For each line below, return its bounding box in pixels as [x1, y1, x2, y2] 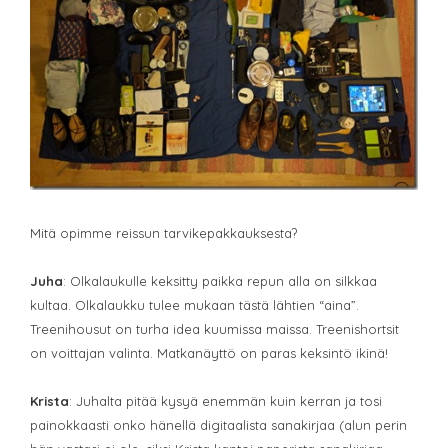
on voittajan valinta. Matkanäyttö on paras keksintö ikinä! [30, 344, 388, 361]
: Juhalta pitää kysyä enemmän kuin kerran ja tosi [69, 392, 382, 409]
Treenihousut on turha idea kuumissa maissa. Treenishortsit [30, 320, 399, 337]
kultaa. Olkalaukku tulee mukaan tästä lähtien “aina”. [30, 296, 359, 313]
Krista [30, 392, 69, 409]
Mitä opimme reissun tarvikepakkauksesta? [30, 224, 297, 241]
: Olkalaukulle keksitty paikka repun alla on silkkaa [63, 272, 377, 289]
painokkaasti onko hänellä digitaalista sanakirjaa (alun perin [30, 416, 407, 433]
